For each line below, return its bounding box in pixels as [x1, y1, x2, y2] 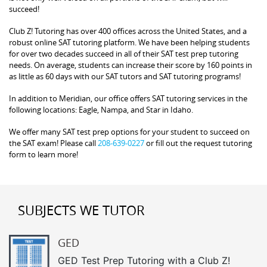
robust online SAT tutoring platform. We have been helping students [9, 36, 250, 48]
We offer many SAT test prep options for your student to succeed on [9, 126, 250, 137]
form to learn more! [9, 148, 78, 160]
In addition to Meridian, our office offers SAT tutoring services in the [9, 92, 247, 104]
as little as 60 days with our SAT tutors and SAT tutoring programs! [9, 70, 241, 82]
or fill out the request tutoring [144, 137, 252, 148]
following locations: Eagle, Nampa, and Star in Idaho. [9, 104, 193, 115]
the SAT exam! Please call [9, 137, 98, 148]
